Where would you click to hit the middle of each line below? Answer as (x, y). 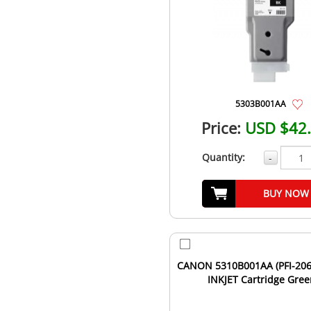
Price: (221, 128)
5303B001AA (260, 104)
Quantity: (223, 158)
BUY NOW (286, 194)
